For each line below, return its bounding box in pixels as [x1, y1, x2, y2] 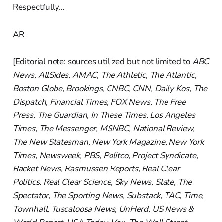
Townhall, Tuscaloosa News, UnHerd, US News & [12, 203, 194, 215]
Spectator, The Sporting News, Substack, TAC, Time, [12, 189, 204, 201]
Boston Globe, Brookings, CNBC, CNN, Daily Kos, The [12, 82, 208, 94]
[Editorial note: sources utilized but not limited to [12, 55, 192, 67]
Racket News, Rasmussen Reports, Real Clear [12, 163, 180, 174]
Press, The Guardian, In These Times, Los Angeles [12, 109, 195, 121]
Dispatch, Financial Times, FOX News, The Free [12, 96, 186, 108]
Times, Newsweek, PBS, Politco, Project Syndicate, [12, 149, 198, 161]
